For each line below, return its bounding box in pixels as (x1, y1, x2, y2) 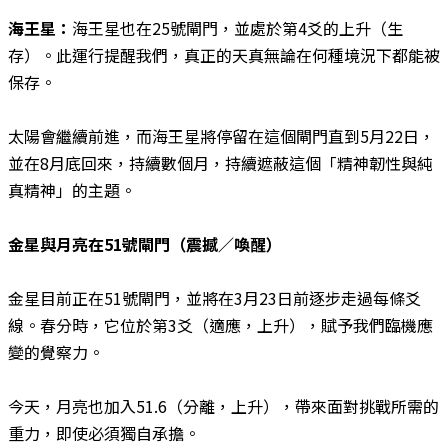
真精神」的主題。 (8, 177, 136, 202)
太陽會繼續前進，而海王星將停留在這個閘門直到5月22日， (8, 123, 435, 148)
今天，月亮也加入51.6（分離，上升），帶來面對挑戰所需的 (8, 393, 439, 418)
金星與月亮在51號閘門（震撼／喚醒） (8, 231, 282, 256)
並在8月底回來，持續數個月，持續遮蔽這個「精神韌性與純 (8, 150, 433, 175)
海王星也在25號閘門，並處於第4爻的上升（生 (72, 15, 403, 40)
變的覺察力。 (8, 339, 104, 364)
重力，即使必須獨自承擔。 (8, 420, 200, 445)
